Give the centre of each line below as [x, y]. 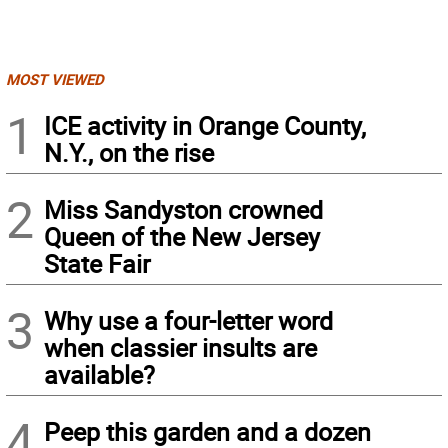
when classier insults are [180, 348]
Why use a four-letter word [188, 321]
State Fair [97, 264]
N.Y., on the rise [129, 153]
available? [99, 375]
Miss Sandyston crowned [183, 210]
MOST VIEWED [55, 79]
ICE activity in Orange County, [205, 126]
